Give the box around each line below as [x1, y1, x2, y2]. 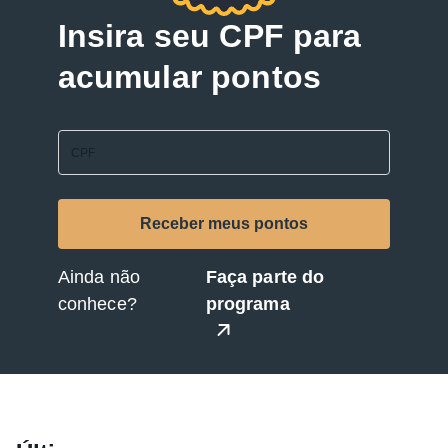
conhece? [57, 293, 137, 314]
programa [205, 293, 290, 314]
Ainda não [57, 266, 141, 287]
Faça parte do [205, 266, 325, 287]
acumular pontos [57, 59, 321, 96]
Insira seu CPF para [57, 18, 362, 55]
